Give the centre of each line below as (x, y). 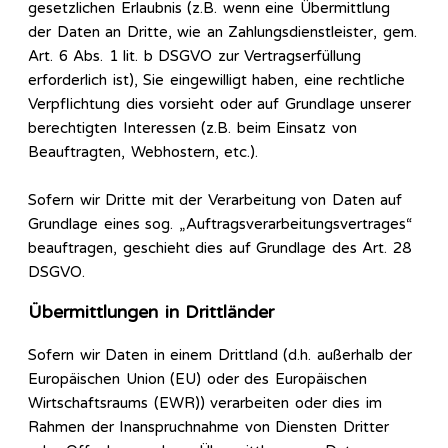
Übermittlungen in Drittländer (151, 313)
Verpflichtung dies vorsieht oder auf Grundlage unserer (219, 103)
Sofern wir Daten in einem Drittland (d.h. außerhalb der (220, 354)
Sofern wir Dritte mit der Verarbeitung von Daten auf (215, 199)
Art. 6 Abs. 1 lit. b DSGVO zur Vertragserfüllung (194, 55)
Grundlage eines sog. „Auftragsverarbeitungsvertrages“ (220, 223)
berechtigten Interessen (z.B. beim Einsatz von (192, 127)
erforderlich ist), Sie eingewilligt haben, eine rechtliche (216, 79)
